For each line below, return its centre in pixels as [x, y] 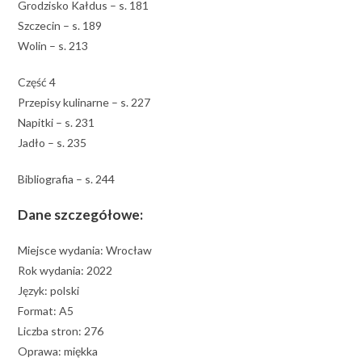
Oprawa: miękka [58, 351]
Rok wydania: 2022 [65, 270]
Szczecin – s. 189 [60, 25]
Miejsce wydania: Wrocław [85, 250]
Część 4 [37, 82]
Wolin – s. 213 [53, 45]
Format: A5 [46, 310]
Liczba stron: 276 [61, 330]
